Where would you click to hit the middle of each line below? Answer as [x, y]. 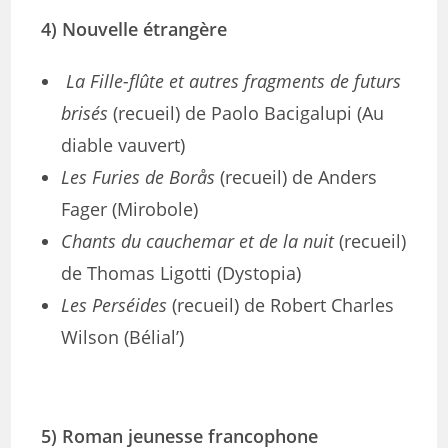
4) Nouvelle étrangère [134, 29]
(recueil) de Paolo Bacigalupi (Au [246, 113]
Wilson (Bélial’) [123, 337]
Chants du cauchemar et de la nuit [198, 241]
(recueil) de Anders [296, 177]
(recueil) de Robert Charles [281, 305]
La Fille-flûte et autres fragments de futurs [234, 81]
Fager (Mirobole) [130, 209]
